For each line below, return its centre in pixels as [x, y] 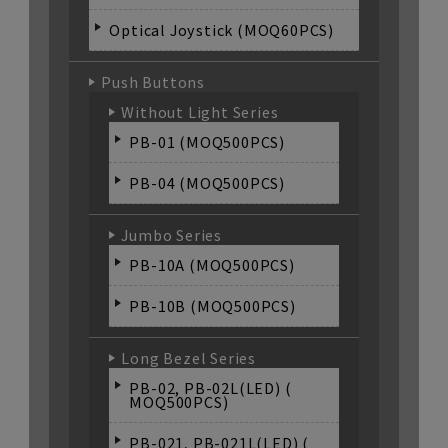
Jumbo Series [171, 234]
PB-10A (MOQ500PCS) [212, 264]
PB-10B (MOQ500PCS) [212, 305]
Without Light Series [200, 111]
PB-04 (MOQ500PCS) [207, 182]
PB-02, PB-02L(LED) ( [210, 387]
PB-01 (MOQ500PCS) [207, 141]
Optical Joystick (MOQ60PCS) [221, 29]
